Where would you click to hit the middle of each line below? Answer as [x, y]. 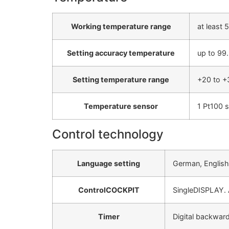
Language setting [109, 164]
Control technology [108, 134]
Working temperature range [121, 27]
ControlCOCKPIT [109, 190]
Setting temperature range [121, 80]
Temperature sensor [121, 106]
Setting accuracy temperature [121, 53]
